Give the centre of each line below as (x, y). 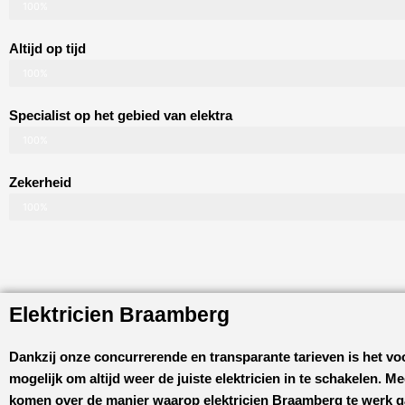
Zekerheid (40, 183)
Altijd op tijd (47, 49)
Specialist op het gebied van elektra (121, 116)
